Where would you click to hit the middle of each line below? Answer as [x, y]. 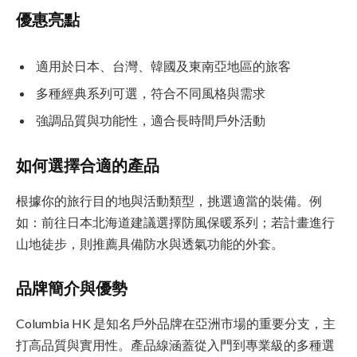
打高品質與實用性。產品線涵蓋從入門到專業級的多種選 [175, 344]
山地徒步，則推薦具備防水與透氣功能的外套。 [150, 243]
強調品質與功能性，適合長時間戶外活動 [151, 120]
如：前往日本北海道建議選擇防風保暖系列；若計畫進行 [175, 222]
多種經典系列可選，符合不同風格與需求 [151, 92]
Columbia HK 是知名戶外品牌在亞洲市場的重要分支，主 [176, 323]
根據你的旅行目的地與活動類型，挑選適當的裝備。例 [169, 200]
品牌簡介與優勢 [72, 288]
